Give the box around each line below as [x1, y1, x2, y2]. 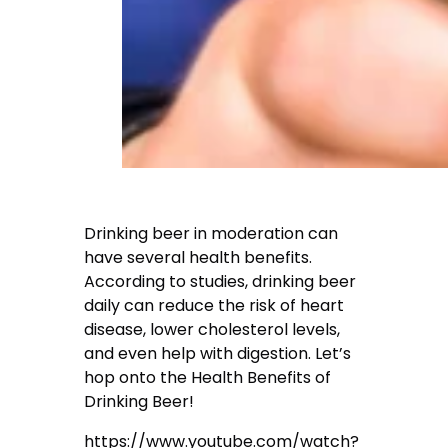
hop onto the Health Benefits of [84, 366, 332, 390]
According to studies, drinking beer [84, 270, 357, 294]
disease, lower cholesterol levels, [84, 318, 341, 342]
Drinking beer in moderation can [84, 222, 339, 246]
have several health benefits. [84, 246, 313, 270]
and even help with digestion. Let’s [84, 342, 352, 366]
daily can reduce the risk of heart [84, 294, 345, 318]
